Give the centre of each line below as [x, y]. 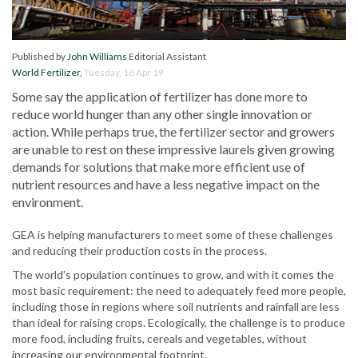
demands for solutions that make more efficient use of [159, 167]
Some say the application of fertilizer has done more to [160, 97]
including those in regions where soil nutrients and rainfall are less [176, 307]
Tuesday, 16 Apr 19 [124, 73]
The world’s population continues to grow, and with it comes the [173, 275]
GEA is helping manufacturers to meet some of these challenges [173, 235]
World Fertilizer [46, 73]
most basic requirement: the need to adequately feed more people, [179, 291]
